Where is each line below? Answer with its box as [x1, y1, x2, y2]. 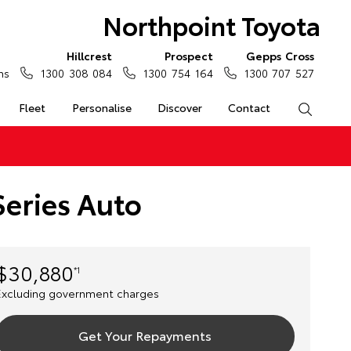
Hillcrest [67, 48, 113, 63]
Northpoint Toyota [102, 7, 320, 42]
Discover [157, 100, 202, 115]
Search [312, 100, 347, 115]
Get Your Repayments [78, 326, 212, 344]
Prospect [164, 48, 213, 63]
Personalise [71, 100, 132, 115]
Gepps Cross [246, 48, 314, 63]
